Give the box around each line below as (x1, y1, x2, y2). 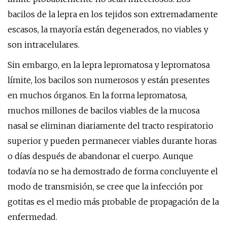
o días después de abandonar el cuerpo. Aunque (8, 151, 193, 161)
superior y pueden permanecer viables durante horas (8, 136, 217, 146)
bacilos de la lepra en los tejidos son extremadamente (8, 9, 218, 19)
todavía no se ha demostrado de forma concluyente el (8, 166, 218, 176)
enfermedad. (8, 212, 57, 222)
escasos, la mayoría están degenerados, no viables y (8, 24, 208, 34)
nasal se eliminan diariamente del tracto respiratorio (8, 121, 213, 131)
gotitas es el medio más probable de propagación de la (8, 197, 219, 207)
